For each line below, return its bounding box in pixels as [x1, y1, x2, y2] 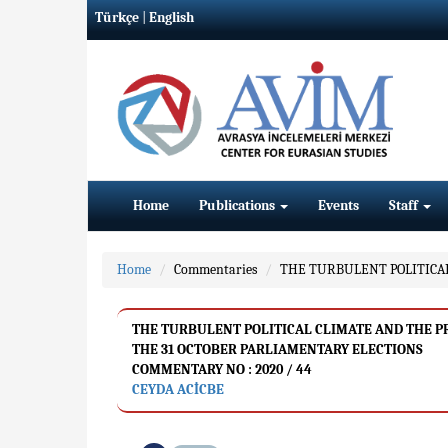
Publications [199, 197, 278, 214]
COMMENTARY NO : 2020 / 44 [132, 361, 312, 378]
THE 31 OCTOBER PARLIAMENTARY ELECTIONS [132, 341, 423, 358]
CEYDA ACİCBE [132, 381, 224, 398]
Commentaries [174, 261, 257, 278]
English [149, 9, 194, 26]
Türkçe [95, 9, 139, 26]
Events [318, 197, 359, 214]
